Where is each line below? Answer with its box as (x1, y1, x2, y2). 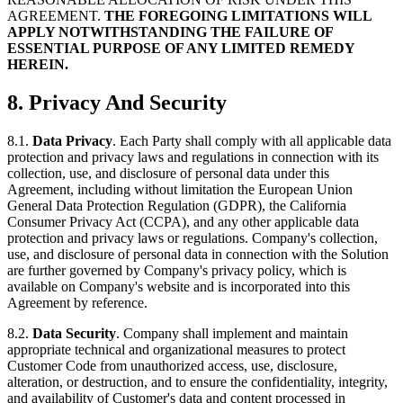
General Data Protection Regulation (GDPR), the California (7, 197, 346, 213)
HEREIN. (7, 56, 68, 72)
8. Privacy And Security (7, 90, 227, 114)
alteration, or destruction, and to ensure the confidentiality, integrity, (7, 373, 388, 390)
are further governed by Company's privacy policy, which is (7, 262, 346, 278)
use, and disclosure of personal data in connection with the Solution (7, 246, 389, 262)
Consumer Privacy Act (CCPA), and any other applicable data (7, 213, 359, 229)
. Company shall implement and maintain (116, 325, 348, 341)
